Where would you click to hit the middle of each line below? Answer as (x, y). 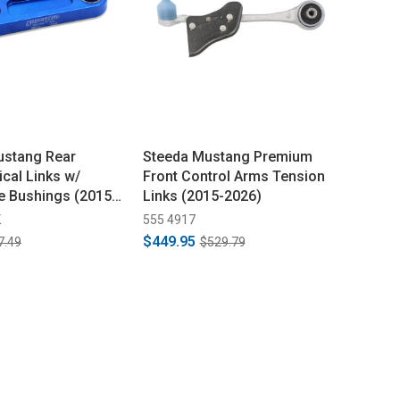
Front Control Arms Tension (233, 176)
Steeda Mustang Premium (227, 157)
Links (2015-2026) (202, 196)
